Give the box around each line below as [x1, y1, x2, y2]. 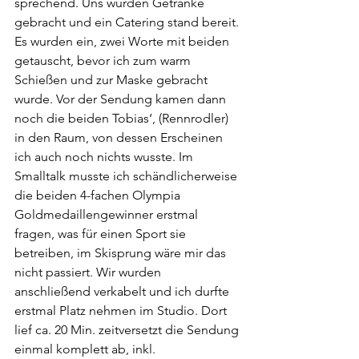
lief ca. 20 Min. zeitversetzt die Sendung [14, 321, 242, 337]
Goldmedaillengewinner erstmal [14, 206, 201, 222]
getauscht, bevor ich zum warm [14, 52, 194, 68]
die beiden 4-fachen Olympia [14, 187, 184, 203]
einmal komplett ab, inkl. [14, 341, 159, 357]
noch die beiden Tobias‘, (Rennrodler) [14, 110, 232, 126]
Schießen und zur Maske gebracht [14, 71, 211, 87]
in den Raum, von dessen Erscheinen [14, 129, 226, 145]
